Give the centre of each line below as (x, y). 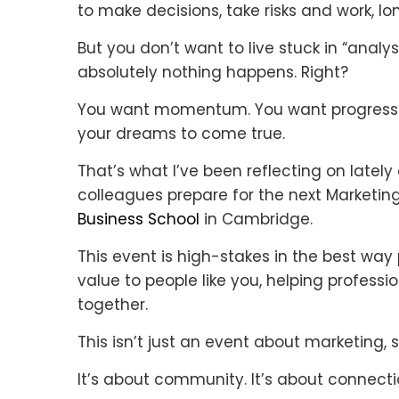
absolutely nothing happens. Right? (213, 72)
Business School (138, 219)
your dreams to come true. (181, 133)
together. (113, 304)
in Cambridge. (258, 219)
